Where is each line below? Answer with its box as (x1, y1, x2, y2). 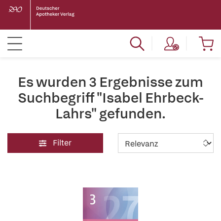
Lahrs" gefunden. (55, 105, 166, 122)
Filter (53, 138, 72, 148)
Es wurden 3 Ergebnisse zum (18, 73, 203, 91)
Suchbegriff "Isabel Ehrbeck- (17, 89, 204, 107)
